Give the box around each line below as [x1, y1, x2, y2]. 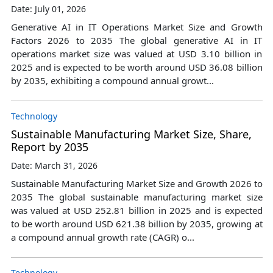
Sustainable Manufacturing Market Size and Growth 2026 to [10, 177, 263, 190]
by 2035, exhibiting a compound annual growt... [10, 74, 214, 87]
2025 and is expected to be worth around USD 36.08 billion [10, 60, 263, 73]
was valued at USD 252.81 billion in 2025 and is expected [10, 204, 263, 216]
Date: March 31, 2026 [10, 159, 97, 171]
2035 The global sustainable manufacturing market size [10, 190, 263, 203]
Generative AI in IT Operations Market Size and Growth [10, 20, 263, 33]
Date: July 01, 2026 [10, 2, 86, 15]
